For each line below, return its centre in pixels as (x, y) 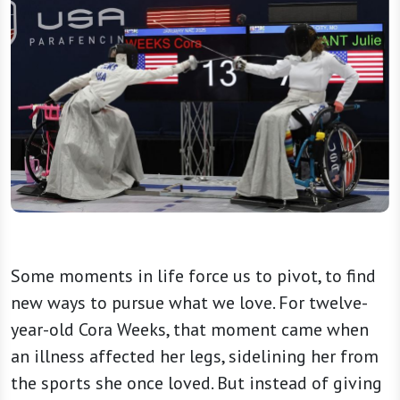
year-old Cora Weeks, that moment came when (190, 330)
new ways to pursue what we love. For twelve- (189, 303)
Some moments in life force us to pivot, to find (193, 276)
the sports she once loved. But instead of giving (196, 383)
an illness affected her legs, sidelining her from (195, 357)
